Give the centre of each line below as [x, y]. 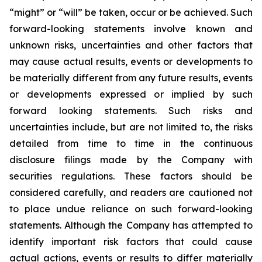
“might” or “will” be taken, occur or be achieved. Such [131, 12]
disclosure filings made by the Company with [131, 160]
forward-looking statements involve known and [131, 29]
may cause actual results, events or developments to [131, 61]
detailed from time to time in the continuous [131, 143]
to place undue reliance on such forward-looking [131, 209]
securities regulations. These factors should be [131, 176]
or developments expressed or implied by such [131, 94]
